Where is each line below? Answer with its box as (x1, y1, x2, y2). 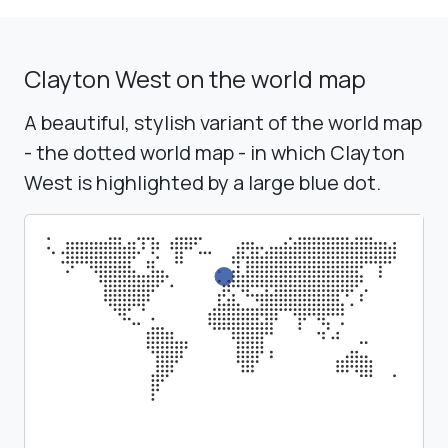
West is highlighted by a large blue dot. (24, 168, 381, 196)
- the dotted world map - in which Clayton (24, 138, 405, 166)
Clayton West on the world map (24, 61, 366, 95)
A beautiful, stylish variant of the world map (24, 108, 422, 136)
